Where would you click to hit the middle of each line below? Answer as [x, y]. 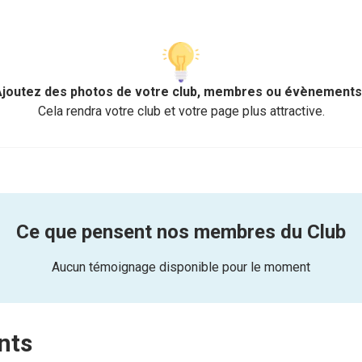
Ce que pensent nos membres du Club [181, 232]
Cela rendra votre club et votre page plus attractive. [181, 112]
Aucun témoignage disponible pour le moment [181, 267]
